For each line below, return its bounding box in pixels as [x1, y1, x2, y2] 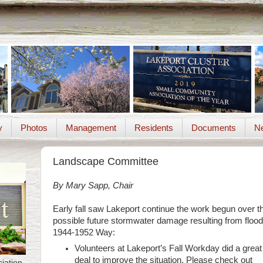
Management [65, 123, 116, 133]
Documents [191, 123, 236, 133]
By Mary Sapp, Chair [53, 181, 133, 190]
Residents [134, 123, 173, 133]
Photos [20, 123, 48, 133]
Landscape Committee [53, 155, 159, 167]
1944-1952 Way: [53, 228, 115, 237]
